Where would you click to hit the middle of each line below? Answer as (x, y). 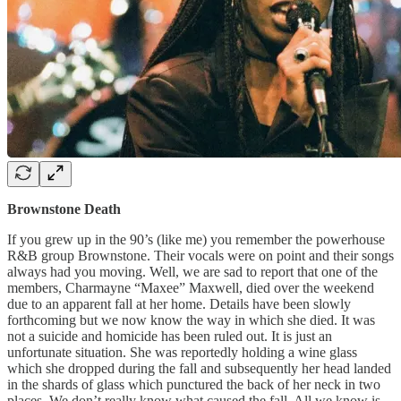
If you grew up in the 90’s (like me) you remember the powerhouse (196, 239)
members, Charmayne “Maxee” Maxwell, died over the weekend (191, 287)
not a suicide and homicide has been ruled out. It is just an (170, 336)
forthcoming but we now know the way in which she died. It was (191, 320)
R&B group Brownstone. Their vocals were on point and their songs (200, 255)
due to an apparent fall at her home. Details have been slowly (179, 303)
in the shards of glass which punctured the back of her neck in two (194, 384)
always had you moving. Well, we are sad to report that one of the (192, 271)
